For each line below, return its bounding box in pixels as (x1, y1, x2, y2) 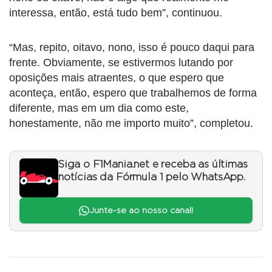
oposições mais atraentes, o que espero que (9, 72, 224, 84)
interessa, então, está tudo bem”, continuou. (9, 7, 222, 19)
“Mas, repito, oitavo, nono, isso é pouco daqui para (9, 41, 254, 54)
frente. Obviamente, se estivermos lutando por (9, 56, 233, 69)
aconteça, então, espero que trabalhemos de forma (9, 87, 257, 100)
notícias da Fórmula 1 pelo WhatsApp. (58, 172, 245, 183)
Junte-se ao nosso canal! (89, 206, 193, 215)
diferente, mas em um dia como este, (9, 102, 189, 115)
